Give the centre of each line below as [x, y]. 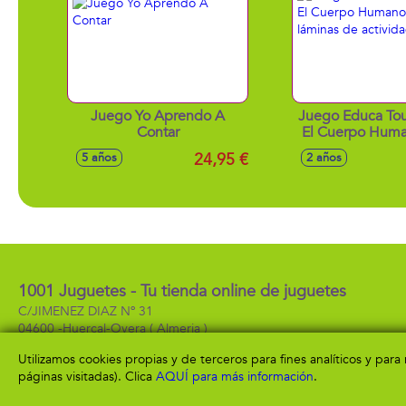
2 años [324, 158]
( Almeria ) [177, 329]
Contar [158, 132]
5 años [99, 158]
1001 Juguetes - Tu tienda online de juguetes [182, 291]
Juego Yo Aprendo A [158, 116]
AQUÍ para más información [235, 377]
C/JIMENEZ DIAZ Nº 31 [86, 311]
